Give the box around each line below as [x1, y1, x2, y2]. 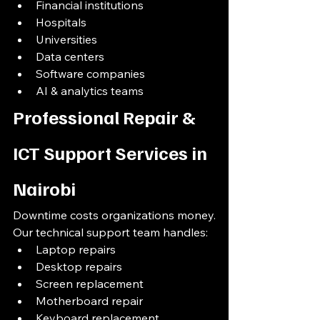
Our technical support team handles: [13, 225, 208, 239]
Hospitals [36, 15, 86, 29]
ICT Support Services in [13, 141, 211, 164]
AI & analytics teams [36, 84, 144, 98]
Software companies [36, 66, 145, 81]
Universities [36, 32, 97, 46]
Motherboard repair [36, 294, 143, 308]
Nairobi [13, 176, 76, 200]
